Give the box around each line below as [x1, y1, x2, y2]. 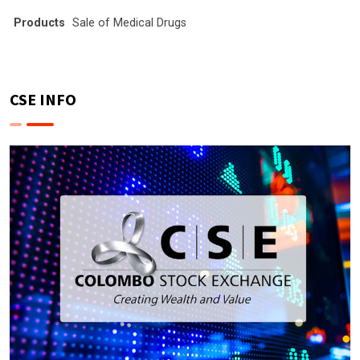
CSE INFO [10, 88, 76, 109]
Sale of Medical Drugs [72, 15, 186, 30]
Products [14, 15, 65, 30]
